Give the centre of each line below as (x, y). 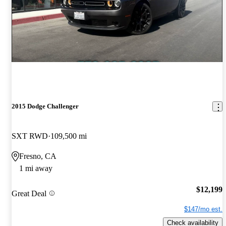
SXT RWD (30, 136)
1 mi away (36, 168)
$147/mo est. (203, 209)
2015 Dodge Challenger (45, 106)
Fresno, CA (38, 156)
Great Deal (29, 193)
